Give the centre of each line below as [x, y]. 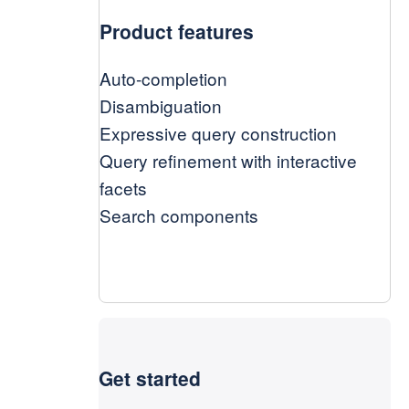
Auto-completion [163, 78]
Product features [177, 31]
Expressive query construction [218, 133]
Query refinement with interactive [228, 160]
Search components [179, 215]
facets [123, 188]
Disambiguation [161, 105]
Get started [150, 378]
